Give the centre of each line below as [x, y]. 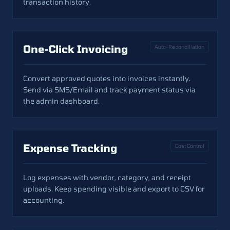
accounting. [44, 200]
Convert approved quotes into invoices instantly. [107, 78]
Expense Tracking [70, 148]
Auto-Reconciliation [179, 47]
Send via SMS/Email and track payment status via [109, 90]
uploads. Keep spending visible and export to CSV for [114, 189]
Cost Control [190, 146]
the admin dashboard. [61, 101]
